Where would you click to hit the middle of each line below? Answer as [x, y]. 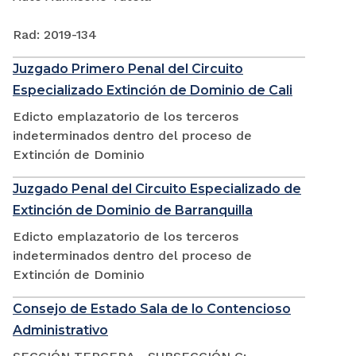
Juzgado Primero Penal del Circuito [128, 69]
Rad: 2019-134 [55, 35]
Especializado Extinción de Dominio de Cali [153, 91]
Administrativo [60, 331]
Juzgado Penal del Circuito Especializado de [157, 189]
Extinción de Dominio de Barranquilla [133, 211]
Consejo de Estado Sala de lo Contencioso [152, 309]
